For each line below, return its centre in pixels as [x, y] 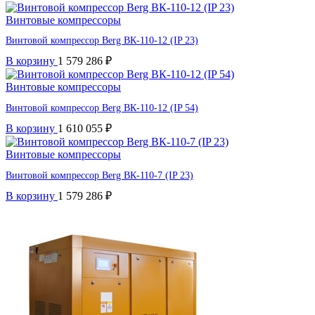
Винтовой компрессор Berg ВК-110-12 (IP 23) [102, 41]
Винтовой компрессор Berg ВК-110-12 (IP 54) [102, 108]
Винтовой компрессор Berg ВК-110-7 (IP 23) [99, 175]
